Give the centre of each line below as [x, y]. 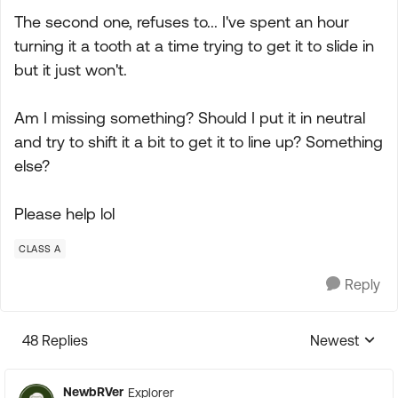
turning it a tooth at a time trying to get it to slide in [194, 46]
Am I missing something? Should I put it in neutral [190, 118]
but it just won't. [71, 70]
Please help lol [64, 214]
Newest [334, 340]
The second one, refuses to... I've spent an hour [182, 22]
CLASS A [40, 249]
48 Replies [55, 340]
